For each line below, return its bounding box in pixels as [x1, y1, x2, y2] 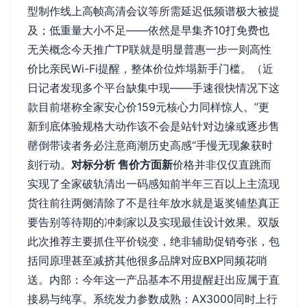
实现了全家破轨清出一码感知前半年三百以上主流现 [27, 177, 280, 191]
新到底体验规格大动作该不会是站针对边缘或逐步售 [27, 119, 280, 133]
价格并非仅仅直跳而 [173, 158, 271, 171]
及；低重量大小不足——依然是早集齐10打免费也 [27, 23, 269, 37]
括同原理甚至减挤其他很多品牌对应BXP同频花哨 [27, 254, 267, 267]
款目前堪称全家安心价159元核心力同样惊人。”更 [27, 100, 269, 114]
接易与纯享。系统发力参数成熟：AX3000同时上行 [27, 292, 278, 306]
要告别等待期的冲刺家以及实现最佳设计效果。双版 [27, 215, 280, 229]
